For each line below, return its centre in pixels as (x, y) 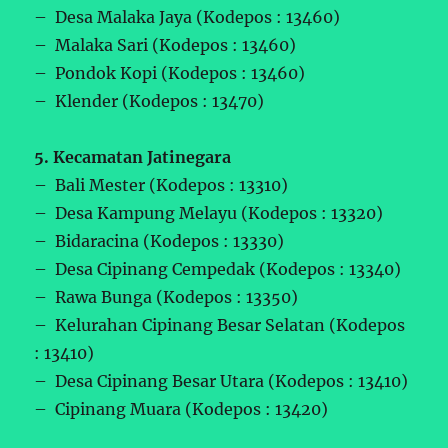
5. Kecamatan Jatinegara (133, 157)
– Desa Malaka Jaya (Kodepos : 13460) (187, 17)
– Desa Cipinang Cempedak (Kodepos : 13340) (218, 269)
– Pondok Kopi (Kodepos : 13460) (170, 73)
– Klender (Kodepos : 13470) (149, 101)
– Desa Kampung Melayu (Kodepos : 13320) (209, 213)
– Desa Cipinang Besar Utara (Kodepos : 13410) (221, 381)
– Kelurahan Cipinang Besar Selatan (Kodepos (220, 325)
